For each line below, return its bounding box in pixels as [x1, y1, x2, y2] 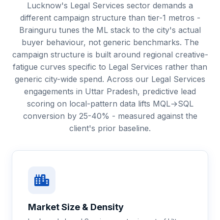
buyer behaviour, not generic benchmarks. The [21, 37, 199, 47]
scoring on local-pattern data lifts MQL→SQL [27, 99, 193, 109]
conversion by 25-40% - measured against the [23, 111, 197, 121]
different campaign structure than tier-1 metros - [20, 13, 200, 23]
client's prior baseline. [69, 123, 151, 133]
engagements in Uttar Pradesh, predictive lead [24, 86, 196, 96]
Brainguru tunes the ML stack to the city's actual [19, 25, 201, 35]
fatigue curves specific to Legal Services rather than [13, 62, 207, 72]
